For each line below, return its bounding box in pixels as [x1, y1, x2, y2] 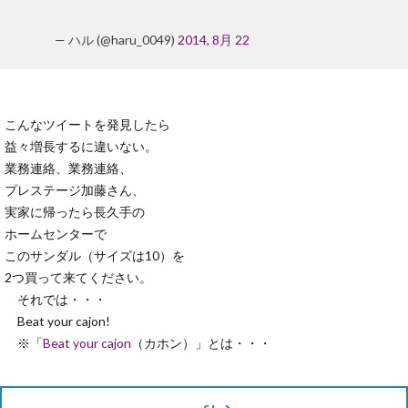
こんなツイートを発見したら [5, 117, 170, 132]
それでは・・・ [5, 291, 107, 307]
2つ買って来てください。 [5, 270, 152, 285]
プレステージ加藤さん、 [5, 182, 145, 198]
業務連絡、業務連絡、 [5, 160, 132, 176]
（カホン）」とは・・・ [131, 335, 271, 351]
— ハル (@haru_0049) [55, 32, 178, 47]
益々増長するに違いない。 [5, 138, 158, 154]
